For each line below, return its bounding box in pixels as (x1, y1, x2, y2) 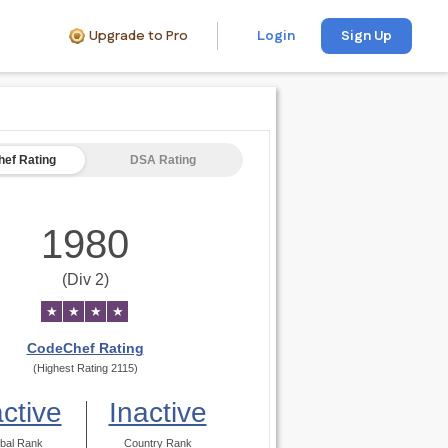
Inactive (108, 397, 207, 428)
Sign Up (341, 26, 392, 46)
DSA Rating (129, 153, 196, 167)
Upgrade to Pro (89, 26, 188, 46)
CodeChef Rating (26, 340, 144, 356)
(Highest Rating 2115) (32, 362, 138, 374)
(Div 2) (61, 271, 109, 288)
